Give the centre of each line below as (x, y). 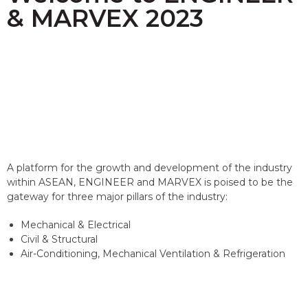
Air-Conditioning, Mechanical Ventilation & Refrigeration (153, 254)
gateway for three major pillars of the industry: (117, 197)
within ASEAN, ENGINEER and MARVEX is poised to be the (150, 182)
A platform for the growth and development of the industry (150, 168)
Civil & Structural (59, 239)
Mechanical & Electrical (76, 225)
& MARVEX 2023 (105, 18)
